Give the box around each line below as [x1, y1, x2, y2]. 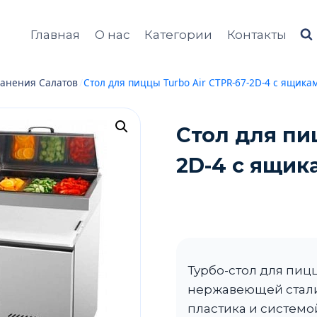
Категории [144, 27, 213, 42]
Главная [30, 27, 81, 42]
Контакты [226, 27, 287, 42]
